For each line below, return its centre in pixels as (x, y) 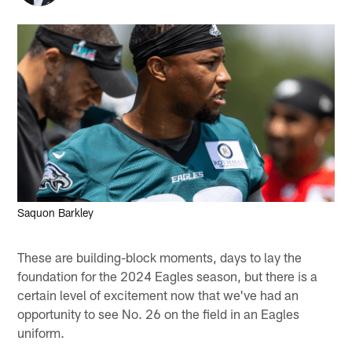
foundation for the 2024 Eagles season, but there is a (168, 275)
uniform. (41, 332)
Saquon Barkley (56, 213)
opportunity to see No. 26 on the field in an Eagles (159, 313)
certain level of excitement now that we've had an (158, 294)
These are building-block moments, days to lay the (160, 257)
